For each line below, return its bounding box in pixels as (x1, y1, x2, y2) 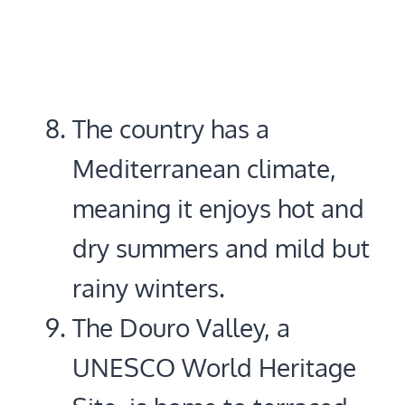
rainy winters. (72, 270, 225, 304)
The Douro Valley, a (72, 310, 290, 344)
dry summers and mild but (72, 231, 370, 264)
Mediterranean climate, (72, 151, 336, 184)
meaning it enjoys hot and (72, 191, 364, 224)
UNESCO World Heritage (72, 350, 356, 383)
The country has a (72, 111, 269, 145)
